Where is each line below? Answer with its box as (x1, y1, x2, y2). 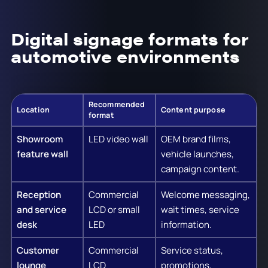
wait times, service (160, 203, 239, 217)
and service (16, 203, 66, 217)
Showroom (16, 133, 63, 146)
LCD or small (88, 203, 140, 217)
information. (160, 218, 212, 232)
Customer (16, 244, 59, 257)
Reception (16, 188, 61, 202)
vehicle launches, (160, 148, 234, 161)
